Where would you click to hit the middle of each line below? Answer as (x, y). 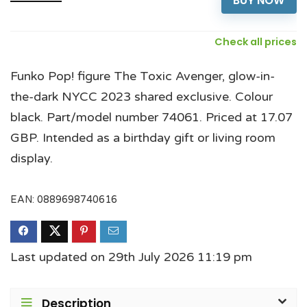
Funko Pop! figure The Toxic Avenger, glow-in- (143, 76)
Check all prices (256, 41)
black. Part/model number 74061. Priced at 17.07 (151, 117)
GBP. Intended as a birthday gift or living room (143, 137)
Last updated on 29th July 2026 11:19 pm (131, 257)
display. (32, 158)
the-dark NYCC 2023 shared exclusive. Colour (142, 96)
